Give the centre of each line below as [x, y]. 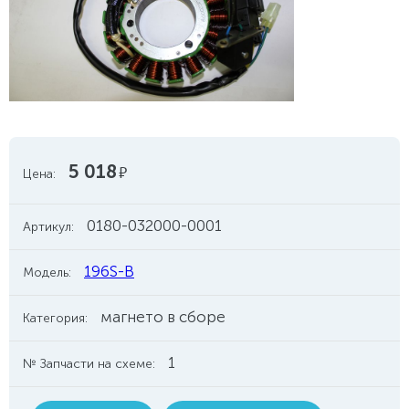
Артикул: [48, 227]
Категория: [55, 318]
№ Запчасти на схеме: [89, 364]
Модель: [47, 273]
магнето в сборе [163, 317]
